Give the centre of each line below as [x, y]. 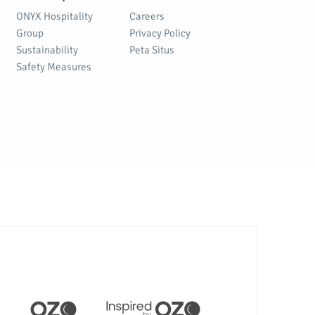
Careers [147, 16]
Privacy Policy [160, 33]
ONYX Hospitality [54, 16]
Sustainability [47, 50]
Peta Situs [152, 50]
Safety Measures [53, 67]
